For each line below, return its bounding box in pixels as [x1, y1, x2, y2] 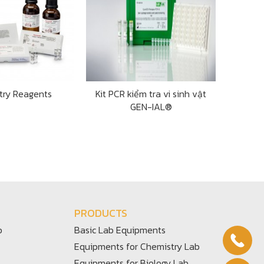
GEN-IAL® [130, 100, 172, 114]
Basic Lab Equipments [74, 223, 166, 237]
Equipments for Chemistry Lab [74, 239, 200, 254]
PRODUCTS [74, 205, 127, 222]
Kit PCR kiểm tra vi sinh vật [95, 87, 206, 101]
